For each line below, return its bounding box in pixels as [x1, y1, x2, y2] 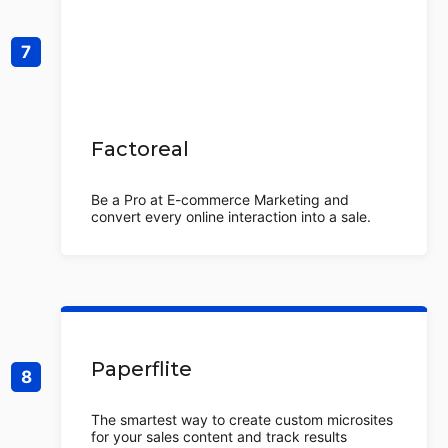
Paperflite [91, 357, 192, 381]
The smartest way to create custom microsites [91, 411, 393, 428]
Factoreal [91, 137, 189, 161]
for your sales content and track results [91, 428, 347, 445]
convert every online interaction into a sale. [91, 208, 371, 225]
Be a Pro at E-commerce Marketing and [91, 191, 349, 208]
